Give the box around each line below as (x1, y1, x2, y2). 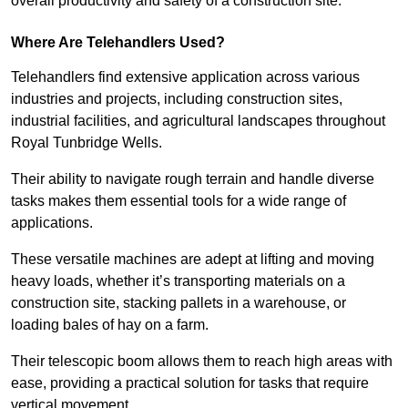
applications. (11, 215, 93, 231)
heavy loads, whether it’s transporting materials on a (11, 273, 345, 290)
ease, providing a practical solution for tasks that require (11, 375, 369, 392)
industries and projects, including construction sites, (11, 91, 342, 107)
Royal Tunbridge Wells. (11, 135, 162, 151)
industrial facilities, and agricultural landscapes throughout (11, 113, 385, 129)
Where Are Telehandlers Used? (11, 35, 225, 51)
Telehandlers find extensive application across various (11, 69, 360, 86)
